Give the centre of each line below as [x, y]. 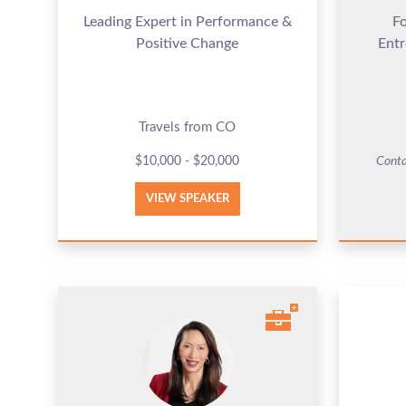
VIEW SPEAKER [187, 198]
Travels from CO [188, 127]
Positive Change [188, 43]
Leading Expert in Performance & [187, 21]
